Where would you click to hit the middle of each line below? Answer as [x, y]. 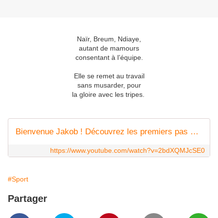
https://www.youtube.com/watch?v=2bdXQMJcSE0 [127, 151]
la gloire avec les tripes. [109, 95]
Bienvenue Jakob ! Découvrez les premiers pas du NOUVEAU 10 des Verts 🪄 [194, 132]
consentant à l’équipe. [109, 58]
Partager [27, 199]
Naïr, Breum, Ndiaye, [109, 39]
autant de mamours [109, 48]
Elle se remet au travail [109, 76]
